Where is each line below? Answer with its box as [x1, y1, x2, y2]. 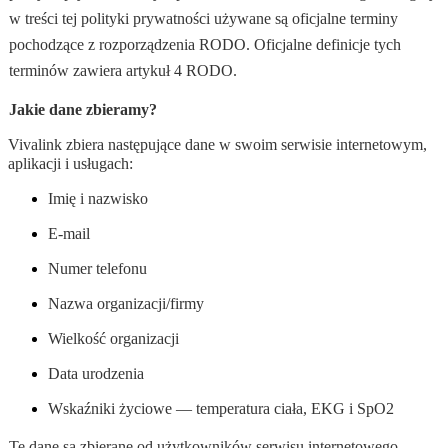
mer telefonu [68, 260, 147, 278]
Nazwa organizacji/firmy [48, 295, 204, 313]
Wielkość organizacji [48, 330, 179, 348]
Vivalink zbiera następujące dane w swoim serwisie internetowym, [8, 136, 428, 154]
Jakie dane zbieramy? [8, 101, 157, 119]
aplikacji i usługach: [8, 155, 134, 173]
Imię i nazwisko [48, 190, 148, 208]
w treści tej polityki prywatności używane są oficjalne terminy [8, 10, 398, 28]
